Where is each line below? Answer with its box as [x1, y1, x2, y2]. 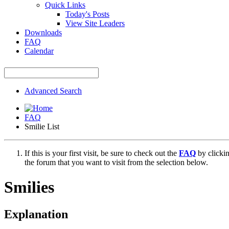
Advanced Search [25, 86, 82, 95]
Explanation [4, 208, 68, 221]
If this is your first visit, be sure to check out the [25, 148, 179, 157]
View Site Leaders [65, 18, 125, 28]
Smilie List [25, 122, 59, 131]
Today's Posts [65, 9, 109, 18]
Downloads [25, 28, 62, 37]
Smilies [4, 178, 54, 197]
